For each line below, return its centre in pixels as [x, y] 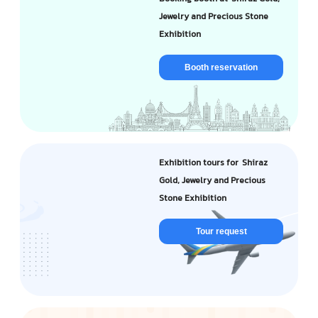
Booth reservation [221, 67]
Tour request [221, 231]
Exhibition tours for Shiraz [213, 163]
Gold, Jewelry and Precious [212, 181]
